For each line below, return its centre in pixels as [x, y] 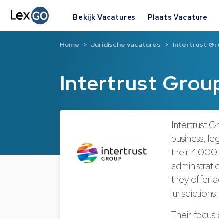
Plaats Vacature [178, 17]
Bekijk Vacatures [105, 17]
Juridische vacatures [126, 45]
